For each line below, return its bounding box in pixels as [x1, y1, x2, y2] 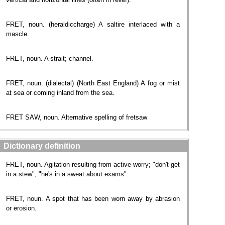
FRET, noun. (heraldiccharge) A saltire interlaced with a [6, 21, 180, 28]
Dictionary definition [4, 142, 80, 150]
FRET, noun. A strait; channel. [6, 55, 93, 62]
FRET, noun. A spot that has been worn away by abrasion [6, 195, 180, 202]
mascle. [6, 30, 29, 38]
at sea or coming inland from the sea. [6, 89, 115, 96]
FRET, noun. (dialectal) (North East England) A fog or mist [6, 79, 180, 87]
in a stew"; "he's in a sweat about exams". [6, 170, 129, 178]
